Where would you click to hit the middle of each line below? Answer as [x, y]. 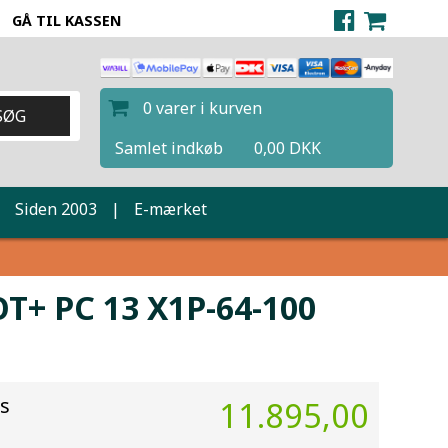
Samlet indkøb [168, 148]
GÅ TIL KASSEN [67, 20]
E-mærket [170, 209]
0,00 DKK [287, 148]
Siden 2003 [55, 209]
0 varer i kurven [204, 108]
